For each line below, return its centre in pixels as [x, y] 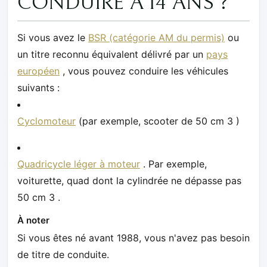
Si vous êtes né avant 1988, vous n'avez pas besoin [133, 237]
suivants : [38, 87]
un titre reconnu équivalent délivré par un [112, 54]
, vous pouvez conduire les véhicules [144, 71]
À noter [33, 220]
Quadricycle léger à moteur [79, 164]
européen [38, 71]
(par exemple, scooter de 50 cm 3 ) [158, 121]
